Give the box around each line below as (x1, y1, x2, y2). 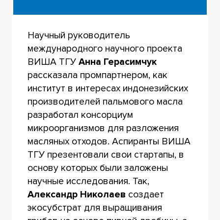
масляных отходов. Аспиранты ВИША (27, 135, 191, 147)
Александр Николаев (27, 188, 126, 200)
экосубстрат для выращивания (27, 201, 162, 214)
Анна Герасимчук (78, 55, 157, 68)
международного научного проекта (27, 42, 182, 55)
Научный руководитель (27, 29, 130, 41)
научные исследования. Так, (27, 175, 149, 187)
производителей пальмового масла (27, 95, 183, 108)
